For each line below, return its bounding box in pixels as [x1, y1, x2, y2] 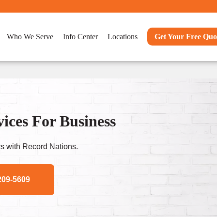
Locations [108, 32, 138, 41]
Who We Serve [7, 32, 53, 41]
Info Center [63, 32, 98, 41]
